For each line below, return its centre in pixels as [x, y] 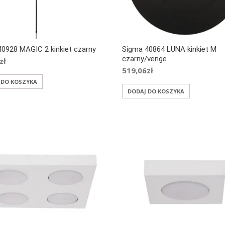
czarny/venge [145, 59]
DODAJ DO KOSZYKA [156, 91]
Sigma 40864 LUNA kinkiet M [170, 49]
